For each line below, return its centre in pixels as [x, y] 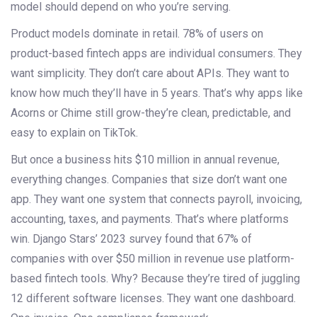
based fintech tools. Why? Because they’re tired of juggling [155, 279]
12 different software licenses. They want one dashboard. [153, 299]
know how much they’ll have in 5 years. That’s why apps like [157, 93]
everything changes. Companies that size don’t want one [149, 180]
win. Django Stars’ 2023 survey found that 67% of [131, 239]
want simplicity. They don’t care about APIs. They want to [150, 74]
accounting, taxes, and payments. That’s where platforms [150, 219]
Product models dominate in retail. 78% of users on [137, 34]
